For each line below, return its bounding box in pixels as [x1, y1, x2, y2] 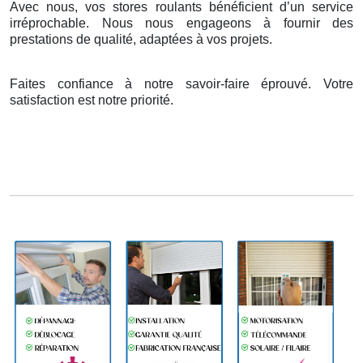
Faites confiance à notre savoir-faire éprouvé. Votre [10, 77, 353, 92]
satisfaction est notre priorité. [10, 93, 173, 108]
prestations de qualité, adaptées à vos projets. [10, 32, 272, 47]
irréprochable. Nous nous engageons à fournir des [10, 16, 353, 31]
